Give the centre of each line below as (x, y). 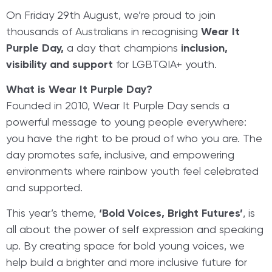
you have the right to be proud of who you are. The (134, 139)
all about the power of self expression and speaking (135, 230)
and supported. (44, 189)
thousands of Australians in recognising (104, 32)
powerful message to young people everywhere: (126, 123)
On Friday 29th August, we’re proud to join (111, 16)
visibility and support (59, 65)
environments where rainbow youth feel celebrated (132, 172)
